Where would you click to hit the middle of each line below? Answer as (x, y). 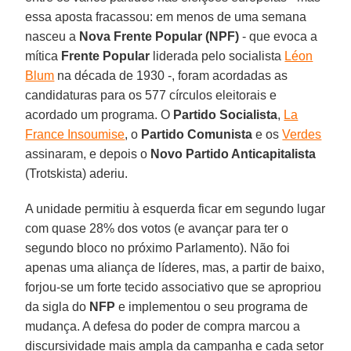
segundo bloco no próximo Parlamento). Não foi (158, 248)
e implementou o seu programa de (212, 306)
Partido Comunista (197, 134)
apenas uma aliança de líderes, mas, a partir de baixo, (175, 267)
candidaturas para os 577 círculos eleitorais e (151, 95)
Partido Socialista (226, 114)
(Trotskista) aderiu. (77, 173)
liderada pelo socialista (217, 56)
